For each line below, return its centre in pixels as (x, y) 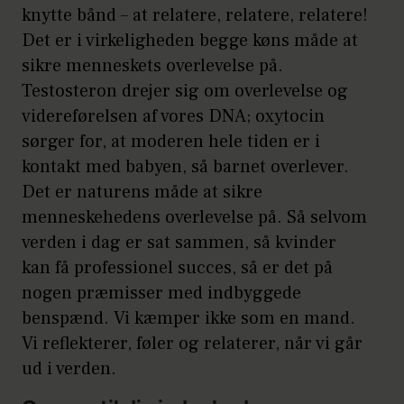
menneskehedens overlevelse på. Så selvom (194, 218)
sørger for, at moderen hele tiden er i (171, 142)
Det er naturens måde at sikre (142, 193)
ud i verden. (69, 369)
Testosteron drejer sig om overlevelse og (185, 92)
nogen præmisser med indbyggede (161, 294)
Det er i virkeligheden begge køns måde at (190, 41)
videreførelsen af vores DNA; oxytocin (173, 117)
